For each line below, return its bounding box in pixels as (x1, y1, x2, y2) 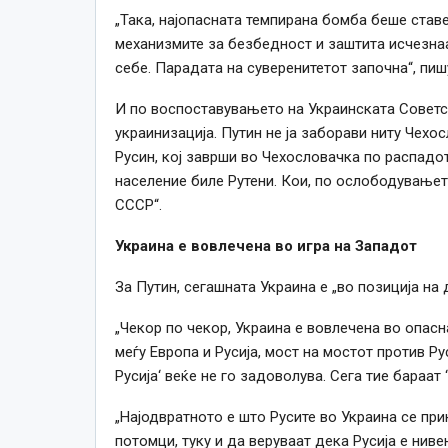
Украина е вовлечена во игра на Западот (114, 236, 417, 255)
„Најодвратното (114, 407, 227, 426)
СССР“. (114, 195, 162, 214)
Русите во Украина (265, 407, 401, 426)
